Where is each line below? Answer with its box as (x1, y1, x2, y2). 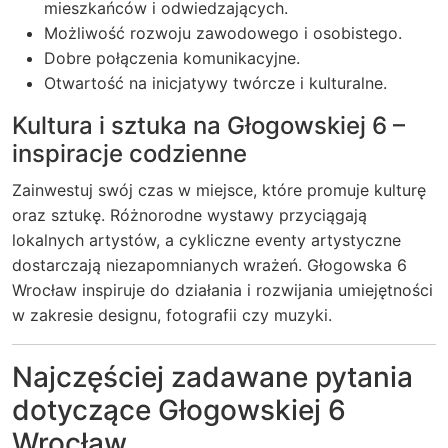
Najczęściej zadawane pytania (12, 360, 413, 394)
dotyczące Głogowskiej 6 (12, 393, 346, 427)
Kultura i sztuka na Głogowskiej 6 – (12, 111, 405, 140)
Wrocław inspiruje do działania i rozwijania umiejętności (12, 280, 433, 300)
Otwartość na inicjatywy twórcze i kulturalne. (44, 73, 387, 93)
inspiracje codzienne (12, 139, 247, 168)
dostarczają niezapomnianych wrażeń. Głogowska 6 (12, 255, 407, 275)
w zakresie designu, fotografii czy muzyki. (12, 305, 332, 325)
